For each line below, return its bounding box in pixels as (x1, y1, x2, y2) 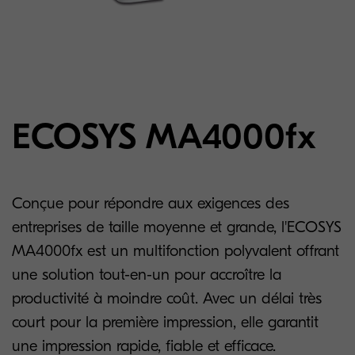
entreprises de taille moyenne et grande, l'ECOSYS (12, 218, 342, 236)
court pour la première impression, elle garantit (12, 313, 319, 331)
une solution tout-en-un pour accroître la (12, 265, 281, 284)
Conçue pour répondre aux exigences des (12, 194, 289, 212)
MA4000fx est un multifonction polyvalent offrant (12, 242, 339, 260)
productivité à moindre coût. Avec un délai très (12, 289, 322, 307)
